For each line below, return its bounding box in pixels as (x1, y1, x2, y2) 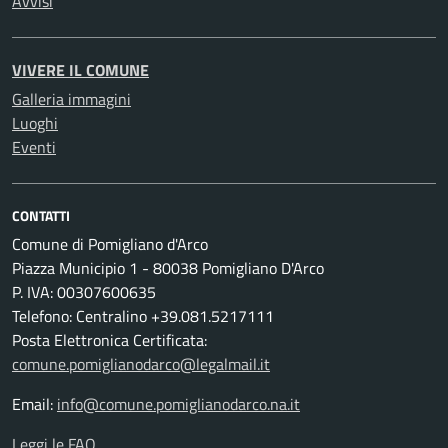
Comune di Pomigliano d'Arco (12, 232, 208, 256)
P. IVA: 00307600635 (12, 280, 156, 304)
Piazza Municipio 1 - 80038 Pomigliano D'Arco (12, 256, 324, 280)
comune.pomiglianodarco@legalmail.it (12, 352, 270, 376)
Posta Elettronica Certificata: (12, 328, 207, 352)
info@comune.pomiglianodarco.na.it (57, 392, 300, 416)
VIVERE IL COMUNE (12, 58, 149, 82)
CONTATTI (12, 205, 70, 226)
